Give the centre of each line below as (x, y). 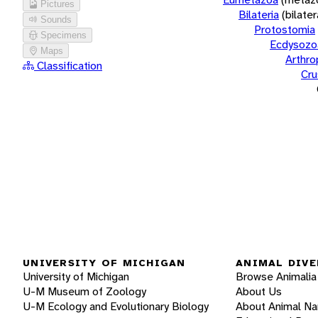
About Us (259, 292)
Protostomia (285, 29)
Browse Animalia (276, 277)
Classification (68, 65)
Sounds (56, 19)
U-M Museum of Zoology (84, 292)
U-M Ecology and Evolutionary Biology (116, 307)
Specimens (64, 35)
